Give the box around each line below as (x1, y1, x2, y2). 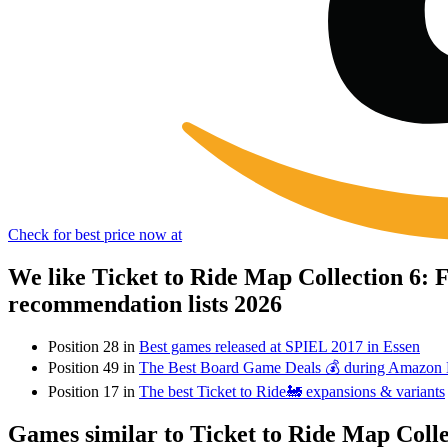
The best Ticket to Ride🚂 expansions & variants (139, 382, 445, 400)
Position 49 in (48, 358, 139, 376)
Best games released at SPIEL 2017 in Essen (139, 337, 420, 355)
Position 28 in (48, 337, 139, 355)
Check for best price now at (8, 226, 182, 244)
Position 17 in (48, 382, 139, 400)
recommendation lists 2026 (8, 291, 282, 318)
